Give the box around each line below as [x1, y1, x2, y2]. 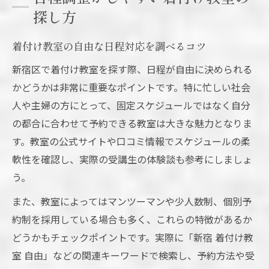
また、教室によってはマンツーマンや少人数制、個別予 [12, 194, 252, 209]
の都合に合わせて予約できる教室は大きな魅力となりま [12, 116, 252, 131]
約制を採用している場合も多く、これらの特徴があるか [12, 212, 252, 227]
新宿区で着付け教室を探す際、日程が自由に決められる [12, 62, 252, 77]
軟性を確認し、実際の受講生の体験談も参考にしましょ [12, 152, 252, 167]
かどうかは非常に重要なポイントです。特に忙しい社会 [12, 80, 250, 95]
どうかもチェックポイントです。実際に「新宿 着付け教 [12, 230, 253, 245]
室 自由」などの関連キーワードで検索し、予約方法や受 [12, 248, 255, 263]
